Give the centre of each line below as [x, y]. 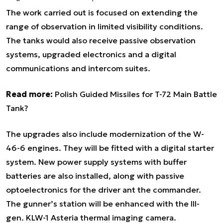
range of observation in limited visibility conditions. [105, 26]
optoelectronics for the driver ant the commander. [104, 189]
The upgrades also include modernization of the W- [105, 134]
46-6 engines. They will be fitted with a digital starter [110, 148]
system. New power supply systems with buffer [96, 162]
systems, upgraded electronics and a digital [91, 54]
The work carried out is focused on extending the [102, 12]
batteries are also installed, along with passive [95, 175]
